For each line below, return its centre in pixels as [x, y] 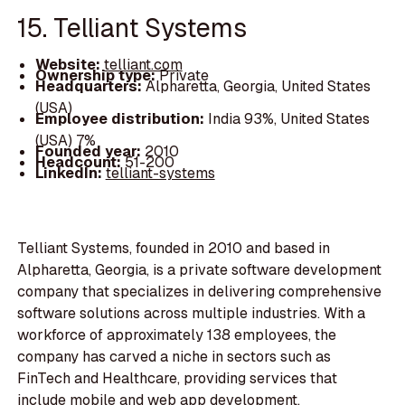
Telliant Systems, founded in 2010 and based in [174, 248]
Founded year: [89, 152]
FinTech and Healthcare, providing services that [178, 378]
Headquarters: [90, 87]
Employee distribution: [121, 119]
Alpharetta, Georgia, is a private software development [200, 269]
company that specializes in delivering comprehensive [200, 291]
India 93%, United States [288, 119]
